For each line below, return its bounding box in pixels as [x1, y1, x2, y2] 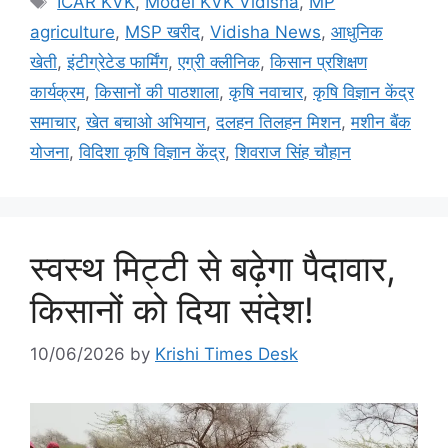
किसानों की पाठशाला [95, 81, 219, 102]
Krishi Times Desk [155, 344, 298, 365]
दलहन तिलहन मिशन [216, 111, 341, 132]
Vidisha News [210, 21, 321, 42]
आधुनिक [331, 21, 383, 42]
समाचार [30, 111, 76, 132]
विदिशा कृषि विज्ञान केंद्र [79, 141, 225, 162]
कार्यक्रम [30, 81, 85, 102]
